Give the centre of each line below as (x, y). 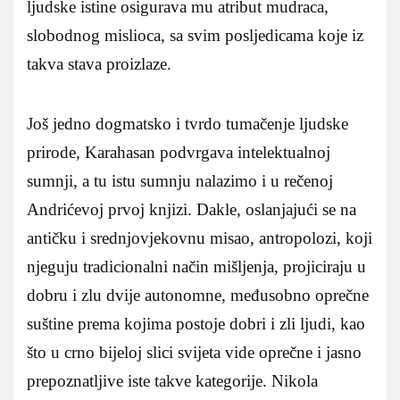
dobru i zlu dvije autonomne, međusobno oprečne (198, 295)
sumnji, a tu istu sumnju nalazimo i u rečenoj (180, 180)
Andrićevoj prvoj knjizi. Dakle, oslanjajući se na (192, 209)
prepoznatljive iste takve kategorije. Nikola (172, 380)
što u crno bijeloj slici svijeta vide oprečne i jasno (194, 352)
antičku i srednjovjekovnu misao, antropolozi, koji (200, 237)
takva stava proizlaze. (99, 63)
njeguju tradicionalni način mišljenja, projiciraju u (196, 266)
